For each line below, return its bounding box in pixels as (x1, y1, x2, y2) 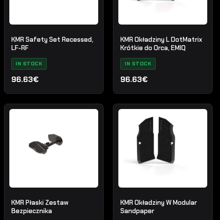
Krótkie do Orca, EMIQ (120, 44, 186, 53)
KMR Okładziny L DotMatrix (120, 35, 203, 44)
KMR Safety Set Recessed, (11, 35, 94, 44)
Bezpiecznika (11, 207, 53, 216)
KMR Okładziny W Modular (120, 198, 197, 207)
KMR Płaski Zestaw (11, 198, 69, 207)
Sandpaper (120, 207, 155, 216)
